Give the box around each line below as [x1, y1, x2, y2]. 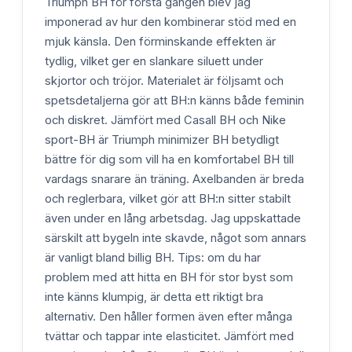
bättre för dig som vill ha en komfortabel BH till [45, 152, 294, 167]
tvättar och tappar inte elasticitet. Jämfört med [45, 329, 294, 344]
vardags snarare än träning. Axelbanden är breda [45, 172, 304, 187]
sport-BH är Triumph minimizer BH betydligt [45, 133, 279, 148]
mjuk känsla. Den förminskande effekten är [45, 35, 276, 49]
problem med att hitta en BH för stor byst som [45, 270, 293, 285]
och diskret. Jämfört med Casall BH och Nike [45, 113, 286, 128]
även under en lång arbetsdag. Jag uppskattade [45, 211, 301, 226]
